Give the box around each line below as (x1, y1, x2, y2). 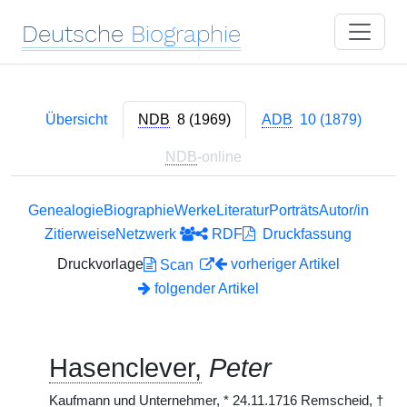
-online (197, 149, 242, 164)
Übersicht (45, 112, 107, 127)
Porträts (268, 203, 319, 218)
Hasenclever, (49, 353, 202, 382)
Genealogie (27, 203, 104, 218)
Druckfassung (255, 226, 352, 242)
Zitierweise (45, 226, 115, 242)
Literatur (215, 203, 269, 218)
